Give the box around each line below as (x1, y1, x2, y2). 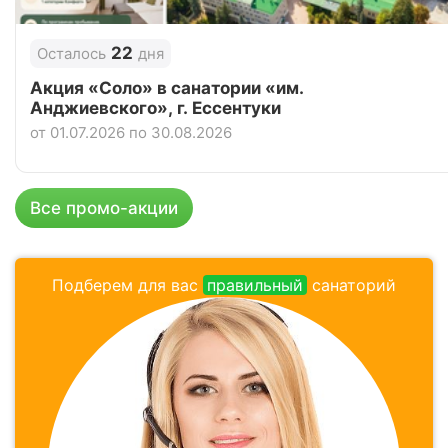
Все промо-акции (30, 197, 178, 218)
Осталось (37, 44, 106, 64)
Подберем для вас (52, 275, 203, 296)
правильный (207, 275, 303, 296)
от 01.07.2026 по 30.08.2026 (30, 123, 232, 143)
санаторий (307, 275, 396, 296)
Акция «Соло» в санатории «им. (30, 78, 304, 99)
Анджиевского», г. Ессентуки (30, 98, 281, 119)
